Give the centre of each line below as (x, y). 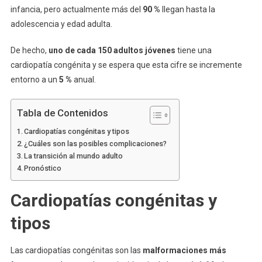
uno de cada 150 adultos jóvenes (112, 50)
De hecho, (29, 50)
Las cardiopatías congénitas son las (76, 250)
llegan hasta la (187, 9)
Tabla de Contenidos (62, 113)
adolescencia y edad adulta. (61, 24)
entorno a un (35, 80)
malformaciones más (184, 250)
